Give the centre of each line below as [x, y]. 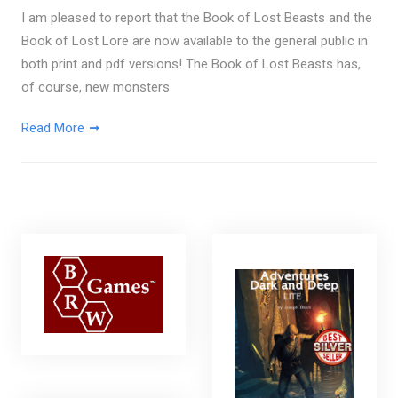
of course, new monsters [95, 88]
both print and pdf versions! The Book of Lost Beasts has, [191, 64]
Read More [52, 128]
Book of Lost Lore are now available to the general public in [194, 41]
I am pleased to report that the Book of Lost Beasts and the [196, 18]
